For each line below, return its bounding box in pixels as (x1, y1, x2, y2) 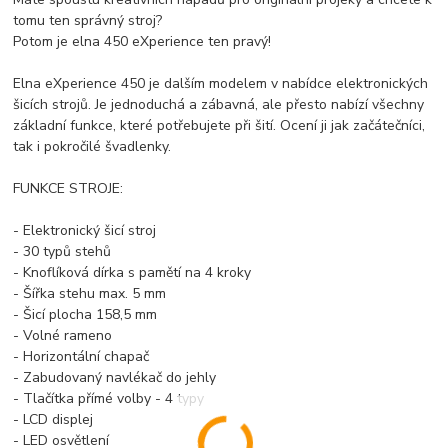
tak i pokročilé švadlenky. (13, 136, 172, 156)
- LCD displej (13, 409, 94, 429)
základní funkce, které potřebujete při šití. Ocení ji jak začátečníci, (13, 115, 426, 135)
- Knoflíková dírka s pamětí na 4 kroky (13, 262, 252, 282)
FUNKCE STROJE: (13, 178, 124, 198)
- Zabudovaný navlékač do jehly (13, 367, 217, 387)
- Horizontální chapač (13, 346, 150, 366)
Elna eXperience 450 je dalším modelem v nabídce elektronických (13, 73, 429, 93)
